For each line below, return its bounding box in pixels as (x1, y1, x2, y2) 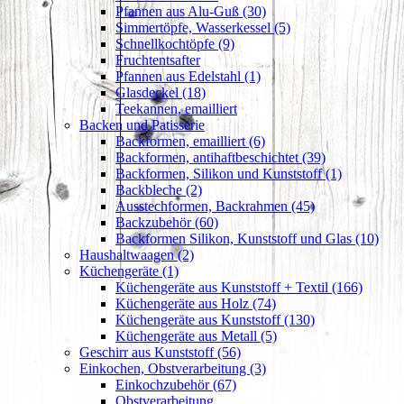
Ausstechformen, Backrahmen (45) (115, 198, 315, 214)
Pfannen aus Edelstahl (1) (115, 69, 261, 84)
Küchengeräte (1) (79, 263, 179, 279)
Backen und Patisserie (79, 117, 205, 133)
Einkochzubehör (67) (115, 377, 236, 392)
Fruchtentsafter (115, 52, 200, 68)
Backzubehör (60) (115, 215, 218, 230)
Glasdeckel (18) (115, 85, 206, 100)
